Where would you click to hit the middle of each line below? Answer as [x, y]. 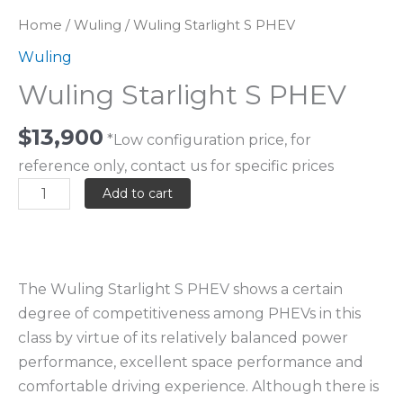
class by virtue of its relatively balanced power [183, 338]
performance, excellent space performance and [191, 363]
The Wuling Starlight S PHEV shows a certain [180, 290]
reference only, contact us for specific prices [176, 166]
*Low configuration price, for [209, 140]
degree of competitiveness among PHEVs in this [189, 314]
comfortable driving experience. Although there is [198, 387]
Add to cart [138, 194]
